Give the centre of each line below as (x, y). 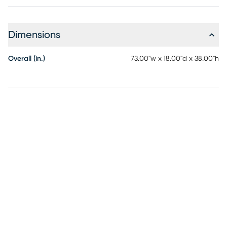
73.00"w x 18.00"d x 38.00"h (175, 59)
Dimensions (34, 35)
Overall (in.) (27, 59)
